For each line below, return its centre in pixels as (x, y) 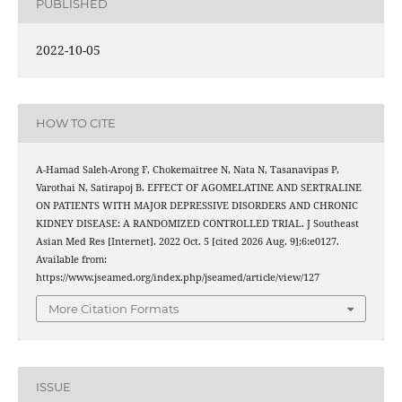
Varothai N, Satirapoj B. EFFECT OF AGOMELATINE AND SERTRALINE (198, 187)
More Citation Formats (114, 309)
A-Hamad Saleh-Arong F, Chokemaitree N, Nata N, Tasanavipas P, (187, 169)
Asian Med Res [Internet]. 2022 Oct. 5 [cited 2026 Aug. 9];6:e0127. (187, 241)
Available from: (71, 259)
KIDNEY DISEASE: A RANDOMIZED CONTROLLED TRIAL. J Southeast (197, 223)
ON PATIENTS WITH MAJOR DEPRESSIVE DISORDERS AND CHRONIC (197, 205)
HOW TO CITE (75, 123)
